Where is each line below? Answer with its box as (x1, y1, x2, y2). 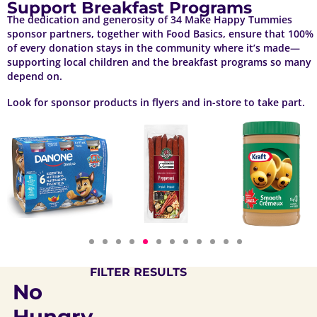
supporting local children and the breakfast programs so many (7, 56, 311, 69)
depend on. (7, 70, 62, 83)
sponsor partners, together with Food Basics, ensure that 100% (7, 28, 313, 41)
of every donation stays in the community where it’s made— (7, 42, 300, 55)
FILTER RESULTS (90, 265, 188, 279)
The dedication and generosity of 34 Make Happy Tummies (7, 13, 292, 27)
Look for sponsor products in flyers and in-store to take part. (7, 96, 305, 109)
